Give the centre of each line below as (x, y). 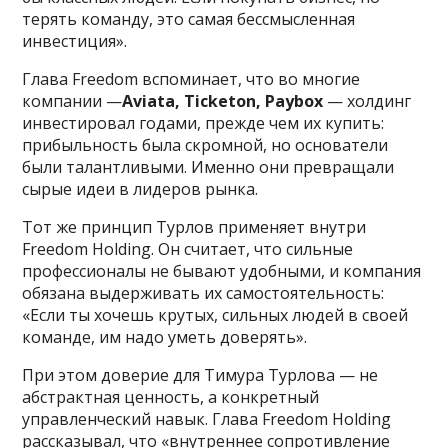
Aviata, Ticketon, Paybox (223, 100)
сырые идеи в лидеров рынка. (140, 188)
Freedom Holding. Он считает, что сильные (188, 248)
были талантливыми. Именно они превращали (208, 166)
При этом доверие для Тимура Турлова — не (200, 374)
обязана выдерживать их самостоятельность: (203, 292)
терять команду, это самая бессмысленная (189, 18)
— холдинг (367, 100)
